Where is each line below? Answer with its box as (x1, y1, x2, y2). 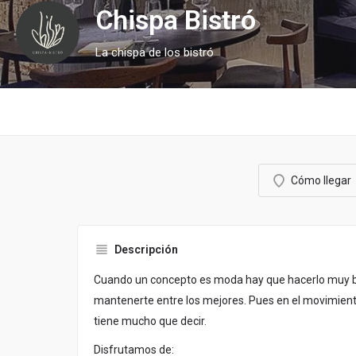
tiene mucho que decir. (94, 315, 207, 328)
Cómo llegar (291, 174, 351, 188)
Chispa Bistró (95, 3, 256, 36)
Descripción (114, 243, 178, 257)
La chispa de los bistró (95, 45, 214, 60)
